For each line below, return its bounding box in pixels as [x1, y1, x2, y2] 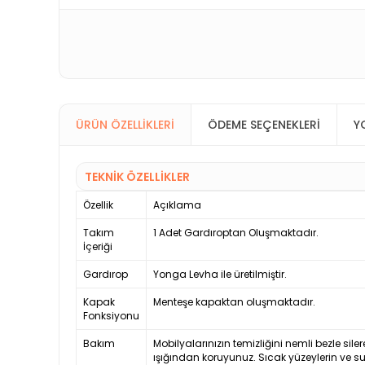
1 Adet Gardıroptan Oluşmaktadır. [153, 226, 319, 240]
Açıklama [153, 198, 201, 213]
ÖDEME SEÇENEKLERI [208, 117, 320, 134]
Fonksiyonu [83, 309, 139, 323]
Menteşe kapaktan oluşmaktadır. [153, 295, 315, 310]
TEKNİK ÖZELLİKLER [85, 169, 190, 186]
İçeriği [83, 240, 112, 254]
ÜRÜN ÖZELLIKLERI [76, 117, 174, 134]
